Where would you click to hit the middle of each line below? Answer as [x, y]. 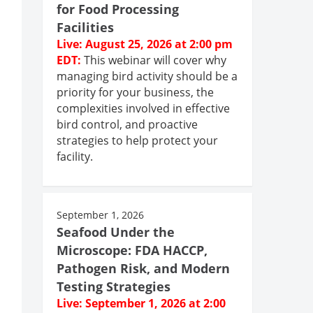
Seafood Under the [116, 232]
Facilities [85, 27]
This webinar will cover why [155, 60]
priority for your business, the [135, 92]
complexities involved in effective [143, 108]
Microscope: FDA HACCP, [132, 250]
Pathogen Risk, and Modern [143, 268]
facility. [75, 156]
